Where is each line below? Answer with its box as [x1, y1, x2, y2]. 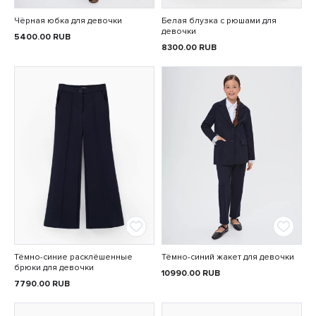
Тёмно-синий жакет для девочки [162, 252, 294, 263]
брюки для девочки [14, 262, 94, 274]
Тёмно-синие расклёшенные [14, 252, 133, 263]
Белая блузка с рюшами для [162, 16, 276, 27]
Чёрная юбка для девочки [14, 16, 122, 27]
